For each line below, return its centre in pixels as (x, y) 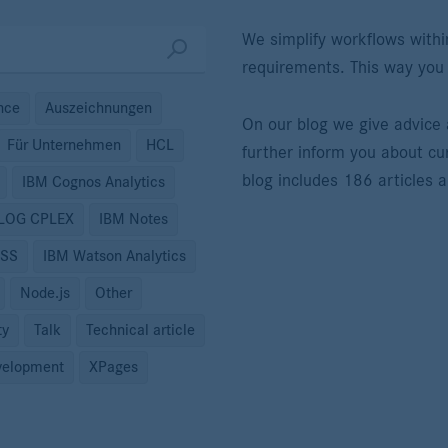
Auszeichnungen (98, 108)
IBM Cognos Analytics (93, 182)
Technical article (140, 330)
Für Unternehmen (64, 145)
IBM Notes (133, 219)
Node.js (45, 293)
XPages (113, 367)
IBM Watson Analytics (114, 256)
